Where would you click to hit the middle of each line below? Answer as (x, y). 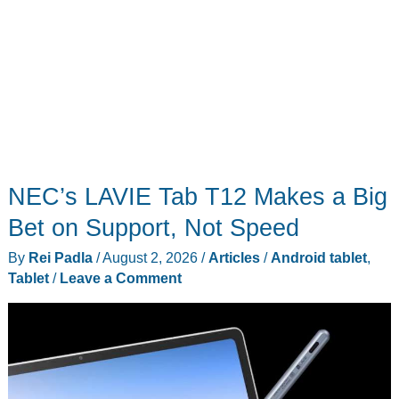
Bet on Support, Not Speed (153, 227)
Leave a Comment (120, 278)
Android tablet (318, 258)
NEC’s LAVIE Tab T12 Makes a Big (197, 196)
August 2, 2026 (151, 258)
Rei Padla (62, 258)
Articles (234, 258)
